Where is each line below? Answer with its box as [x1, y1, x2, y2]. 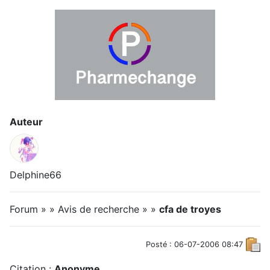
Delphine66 [10, 169, 61, 181]
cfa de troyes [159, 203, 221, 215]
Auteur [10, 116, 43, 128]
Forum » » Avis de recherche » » [10, 203, 159, 215]
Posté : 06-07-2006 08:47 [146, 240, 243, 249]
